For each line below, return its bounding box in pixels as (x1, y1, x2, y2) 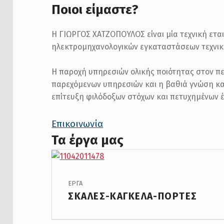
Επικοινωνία (51, 118, 103, 130)
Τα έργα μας (51, 132, 124, 148)
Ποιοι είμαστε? (51, 1, 139, 17)
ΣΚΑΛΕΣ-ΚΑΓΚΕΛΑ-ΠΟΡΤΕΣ (68, 190, 197, 202)
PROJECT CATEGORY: (68, 175, 99, 183)
